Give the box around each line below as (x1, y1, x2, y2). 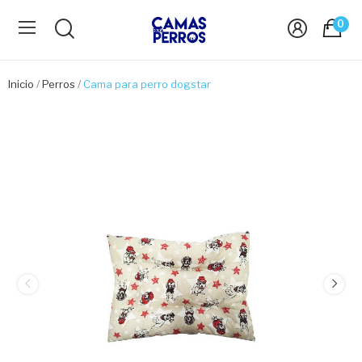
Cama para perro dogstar (83, 78, 211, 90)
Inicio (8, 78, 34, 90)
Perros (42, 78, 75, 90)
